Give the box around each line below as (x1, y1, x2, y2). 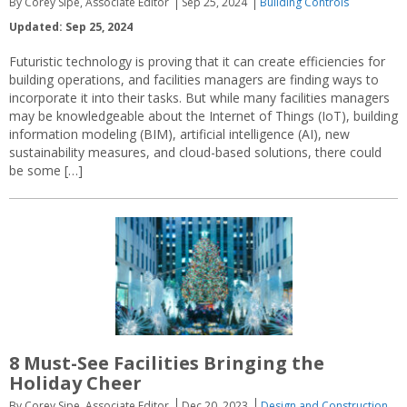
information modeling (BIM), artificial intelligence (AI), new (9, 124, 350, 143)
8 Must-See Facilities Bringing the (9, 351, 324, 376)
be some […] (9, 161, 83, 179)
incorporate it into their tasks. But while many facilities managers (9, 88, 390, 106)
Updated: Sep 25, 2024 (9, 18, 133, 35)
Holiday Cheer (9, 371, 142, 396)
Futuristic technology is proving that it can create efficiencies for (9, 52, 385, 70)
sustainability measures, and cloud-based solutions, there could (9, 143, 382, 161)
